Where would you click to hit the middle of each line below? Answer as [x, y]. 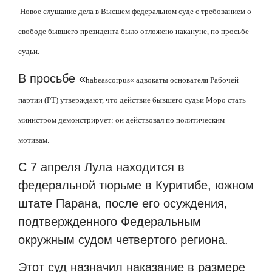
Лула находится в [134, 167]
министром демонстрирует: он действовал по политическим [121, 120]
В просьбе [49, 78]
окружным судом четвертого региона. [123, 240]
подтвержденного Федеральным [110, 222]
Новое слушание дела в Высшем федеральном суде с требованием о [135, 11]
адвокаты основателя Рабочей [186, 80]
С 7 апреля [51, 167]
